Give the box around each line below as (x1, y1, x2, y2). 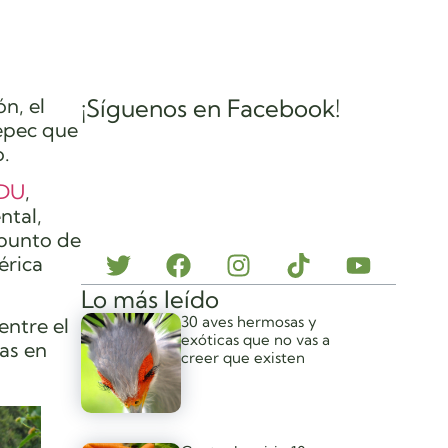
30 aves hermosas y (181, 311, 318, 331)
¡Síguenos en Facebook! (81, 92, 341, 123)
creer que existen (181, 347, 306, 367)
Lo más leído (81, 283, 220, 314)
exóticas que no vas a (181, 329, 331, 349)
